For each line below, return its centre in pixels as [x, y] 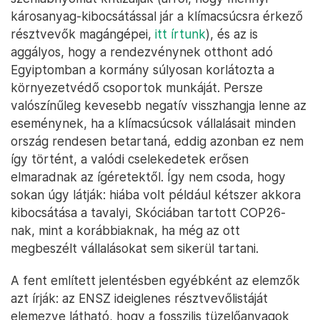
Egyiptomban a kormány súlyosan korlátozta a [142, 70]
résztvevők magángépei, [83, 34]
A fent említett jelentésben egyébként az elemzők [155, 280]
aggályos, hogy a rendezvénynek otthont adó [142, 52]
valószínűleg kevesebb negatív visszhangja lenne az [159, 105]
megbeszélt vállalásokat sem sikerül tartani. [135, 248]
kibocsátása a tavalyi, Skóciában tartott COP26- [148, 212]
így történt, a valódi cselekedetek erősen [130, 159]
